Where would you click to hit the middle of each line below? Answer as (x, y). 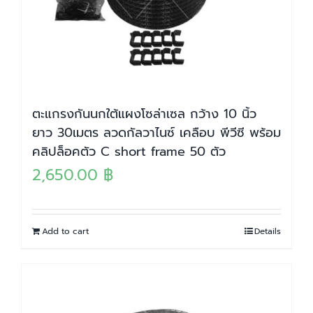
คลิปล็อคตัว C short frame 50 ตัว (129, 152)
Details (268, 231)
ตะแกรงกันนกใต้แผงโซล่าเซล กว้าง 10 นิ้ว (144, 114)
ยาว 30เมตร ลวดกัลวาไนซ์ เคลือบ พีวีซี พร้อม (156, 133)
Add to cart (65, 231)
